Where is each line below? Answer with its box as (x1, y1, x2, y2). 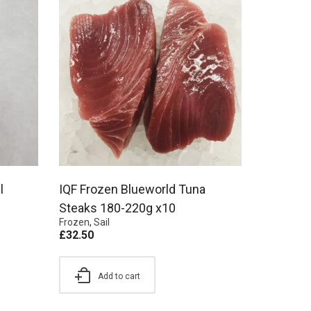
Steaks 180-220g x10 (59, 201, 176, 216)
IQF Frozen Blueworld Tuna (59, 182, 205, 197)
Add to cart (98, 271, 140, 282)
